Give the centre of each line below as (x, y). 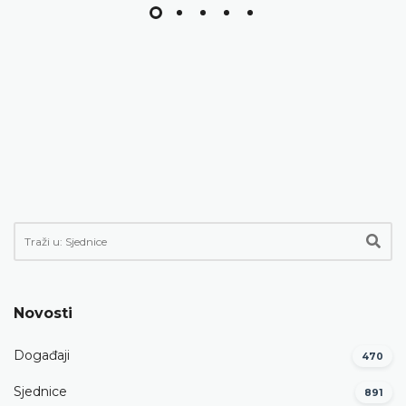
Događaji (42, 356)
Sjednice (40, 392)
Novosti (43, 313)
